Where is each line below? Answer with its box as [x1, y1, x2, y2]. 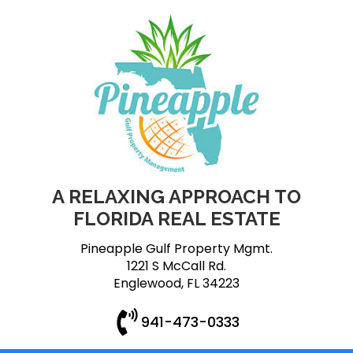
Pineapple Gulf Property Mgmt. [80, 239, 273, 258]
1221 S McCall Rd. [127, 256, 226, 275]
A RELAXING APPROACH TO [52, 184, 301, 208]
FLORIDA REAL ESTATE [72, 206, 281, 230]
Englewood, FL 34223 [113, 273, 240, 292]
